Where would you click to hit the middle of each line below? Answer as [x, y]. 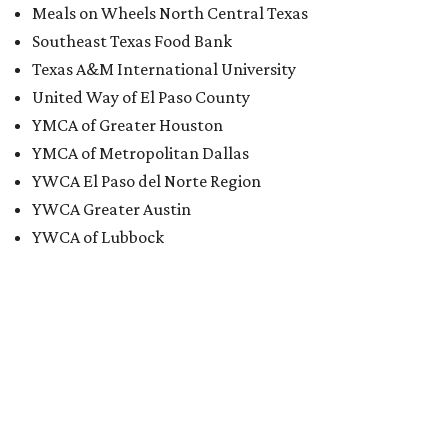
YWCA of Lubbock [98, 237]
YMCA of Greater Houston [127, 125]
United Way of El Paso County [141, 97]
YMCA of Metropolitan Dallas [140, 153]
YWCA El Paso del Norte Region [146, 181]
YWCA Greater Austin [111, 209]
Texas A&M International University [164, 69]
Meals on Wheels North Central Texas [170, 13]
